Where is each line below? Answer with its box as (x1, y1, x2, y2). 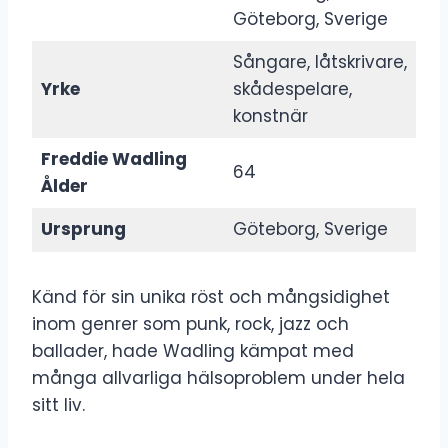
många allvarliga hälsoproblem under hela (32, 365, 405, 390)
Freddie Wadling (40, 146, 187, 171)
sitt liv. (32, 392, 85, 417)
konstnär (232, 103, 308, 128)
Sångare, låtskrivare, (232, 49, 407, 74)
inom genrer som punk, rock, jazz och (32, 311, 349, 336)
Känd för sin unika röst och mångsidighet (32, 284, 390, 309)
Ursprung (40, 216, 126, 241)
